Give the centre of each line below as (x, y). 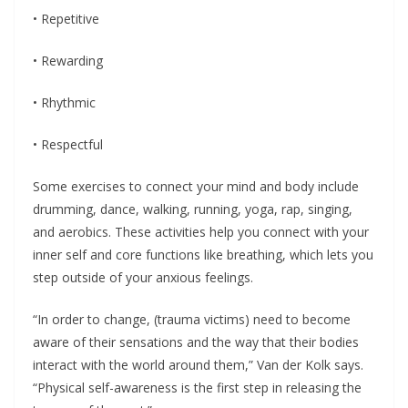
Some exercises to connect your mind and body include (196, 186)
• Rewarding (68, 61)
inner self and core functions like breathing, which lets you (203, 255)
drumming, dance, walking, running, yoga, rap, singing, (193, 209)
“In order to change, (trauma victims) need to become (192, 319)
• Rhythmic (64, 102)
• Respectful (68, 144)
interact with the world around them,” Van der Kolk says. (198, 365)
